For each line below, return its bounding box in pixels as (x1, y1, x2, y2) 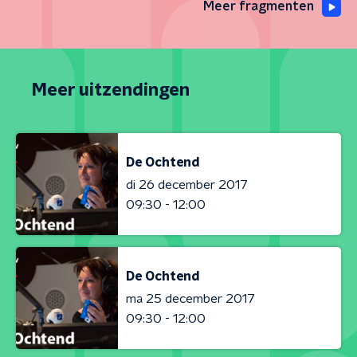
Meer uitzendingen (32, 81, 190, 99)
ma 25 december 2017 (126, 292, 255, 305)
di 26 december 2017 (126, 178, 248, 191)
